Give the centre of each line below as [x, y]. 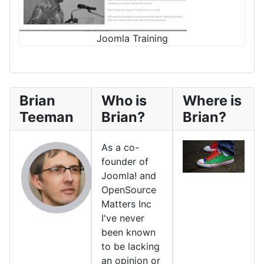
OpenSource [128, 189]
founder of [125, 161]
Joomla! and [128, 175]
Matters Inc [126, 204]
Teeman [47, 117]
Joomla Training [132, 38]
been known [128, 232]
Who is [124, 100]
